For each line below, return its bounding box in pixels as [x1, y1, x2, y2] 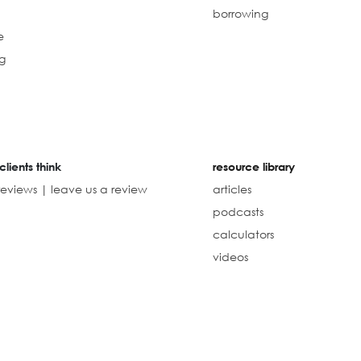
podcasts [212, 205, 263, 219]
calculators [212, 227, 274, 242]
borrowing [212, 6, 268, 21]
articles [212, 182, 251, 197]
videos [212, 250, 248, 264]
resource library [212, 160, 295, 174]
